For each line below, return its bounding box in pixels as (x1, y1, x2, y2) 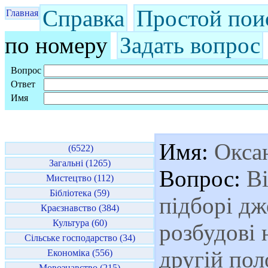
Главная (6, 8, 38, 18)
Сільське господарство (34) (24, 233, 135, 243)
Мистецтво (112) (45, 173, 114, 183)
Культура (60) (52, 218, 107, 228)
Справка (42, 5, 124, 31)
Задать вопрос (120, 32, 260, 58)
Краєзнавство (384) (40, 203, 119, 213)
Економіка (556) (47, 248, 112, 258)
